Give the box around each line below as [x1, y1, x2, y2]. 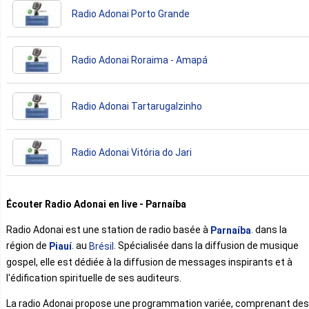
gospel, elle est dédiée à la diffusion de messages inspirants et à [6, 257, 292, 268]
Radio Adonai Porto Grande [72, 8, 190, 19]
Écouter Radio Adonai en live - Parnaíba [6, 198, 186, 210]
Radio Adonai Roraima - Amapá [72, 54, 208, 66]
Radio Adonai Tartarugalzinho [72, 100, 202, 112]
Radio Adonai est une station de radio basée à [6, 223, 210, 235]
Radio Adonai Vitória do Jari [72, 146, 192, 158]
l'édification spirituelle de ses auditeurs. [6, 272, 181, 284]
